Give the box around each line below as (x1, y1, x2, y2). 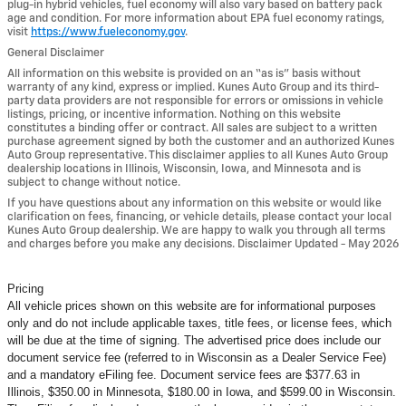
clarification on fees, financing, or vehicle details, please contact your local (7, 210, 391, 223)
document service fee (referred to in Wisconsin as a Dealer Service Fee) (7, 350, 386, 364)
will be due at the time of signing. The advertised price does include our (7, 333, 381, 347)
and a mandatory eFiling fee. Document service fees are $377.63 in (7, 367, 360, 382)
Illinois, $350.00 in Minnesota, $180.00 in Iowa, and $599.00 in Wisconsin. (7, 384, 396, 399)
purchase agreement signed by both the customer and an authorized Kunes (7, 135, 394, 148)
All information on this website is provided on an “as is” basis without (7, 67, 361, 80)
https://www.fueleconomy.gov (31, 25, 185, 38)
